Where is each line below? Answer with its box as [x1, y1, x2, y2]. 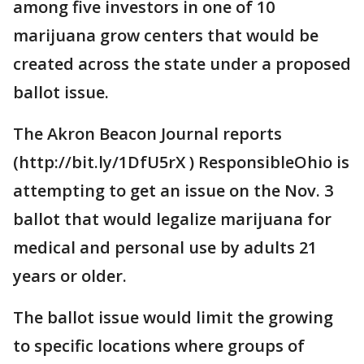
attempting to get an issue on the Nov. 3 [13, 180, 333, 201]
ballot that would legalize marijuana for [13, 208, 331, 230]
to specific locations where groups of [13, 335, 305, 357]
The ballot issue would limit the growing [13, 306, 333, 328]
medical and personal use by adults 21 [13, 236, 317, 258]
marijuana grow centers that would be [13, 24, 318, 46]
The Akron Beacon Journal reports [13, 123, 282, 145]
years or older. [13, 265, 127, 287]
